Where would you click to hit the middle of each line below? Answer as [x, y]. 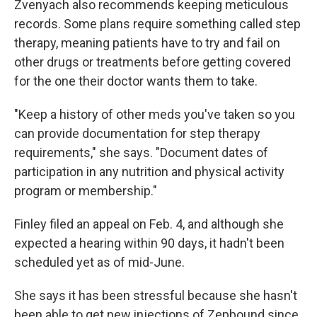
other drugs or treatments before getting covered [152, 62]
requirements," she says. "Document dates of [141, 153]
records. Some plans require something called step [157, 24]
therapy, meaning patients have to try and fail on [147, 43]
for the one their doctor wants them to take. [136, 81]
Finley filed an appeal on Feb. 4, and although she [149, 224]
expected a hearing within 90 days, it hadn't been [149, 243]
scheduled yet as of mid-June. [99, 263]
